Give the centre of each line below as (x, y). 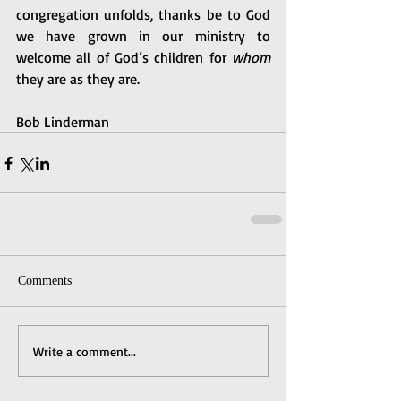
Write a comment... (85, 351)
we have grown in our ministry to (143, 36)
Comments (45, 281)
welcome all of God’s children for (124, 57)
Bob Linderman (63, 122)
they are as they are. (80, 79)
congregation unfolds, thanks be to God (143, 14)
